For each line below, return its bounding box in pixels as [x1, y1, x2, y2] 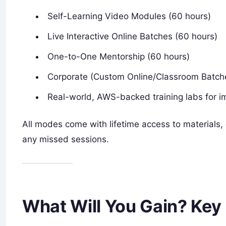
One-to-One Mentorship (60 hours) [47, 51, 190, 62]
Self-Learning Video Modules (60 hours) [47, 11, 211, 22]
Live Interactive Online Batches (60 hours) [47, 31, 218, 42]
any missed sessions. [22, 134, 109, 144]
